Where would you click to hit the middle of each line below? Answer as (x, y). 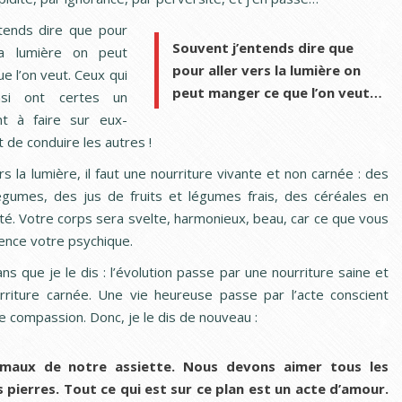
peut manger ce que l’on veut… (277, 92)
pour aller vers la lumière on (266, 70)
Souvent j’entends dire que (262, 47)
